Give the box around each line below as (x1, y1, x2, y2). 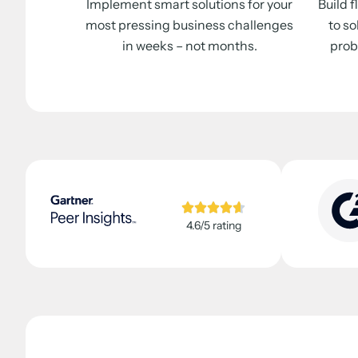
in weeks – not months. (121, 37, 257, 54)
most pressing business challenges (86, 16, 293, 33)
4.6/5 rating (185, 218, 241, 233)
